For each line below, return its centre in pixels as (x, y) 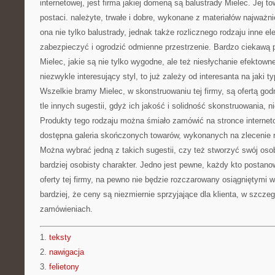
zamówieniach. (66, 209)
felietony (64, 267)
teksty (60, 237)
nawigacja (67, 252)
